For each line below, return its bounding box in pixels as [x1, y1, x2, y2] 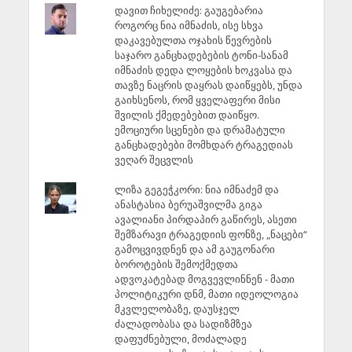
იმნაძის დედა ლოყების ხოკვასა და [114, 63, 292, 78]
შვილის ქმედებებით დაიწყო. [114, 108, 259, 123]
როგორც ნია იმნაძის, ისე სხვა [114, 18, 263, 33]
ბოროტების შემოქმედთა [114, 256, 238, 271]
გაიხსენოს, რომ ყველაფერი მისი [114, 93, 280, 108]
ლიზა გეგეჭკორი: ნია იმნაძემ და [114, 181, 279, 196]
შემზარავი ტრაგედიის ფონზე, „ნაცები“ [114, 226, 307, 241]
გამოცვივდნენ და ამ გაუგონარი [114, 241, 275, 256]
